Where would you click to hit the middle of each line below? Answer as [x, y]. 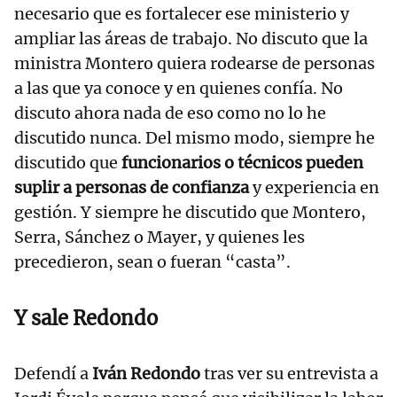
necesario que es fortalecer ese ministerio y [182, 14]
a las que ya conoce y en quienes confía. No [179, 88]
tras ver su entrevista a [291, 374]
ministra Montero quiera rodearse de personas [195, 63]
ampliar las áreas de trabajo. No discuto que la [191, 39]
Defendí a [53, 374]
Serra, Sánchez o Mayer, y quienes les [160, 237]
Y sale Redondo [86, 318]
